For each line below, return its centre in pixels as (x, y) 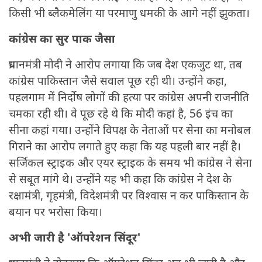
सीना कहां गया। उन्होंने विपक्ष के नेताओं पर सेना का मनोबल (130, 130)
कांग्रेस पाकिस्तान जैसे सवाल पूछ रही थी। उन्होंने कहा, (118, 81)
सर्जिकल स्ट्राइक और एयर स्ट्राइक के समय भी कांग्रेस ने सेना (130, 163)
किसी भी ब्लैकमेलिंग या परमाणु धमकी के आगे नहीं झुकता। (129, 13)
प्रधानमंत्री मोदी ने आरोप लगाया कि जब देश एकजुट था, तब (125, 65)
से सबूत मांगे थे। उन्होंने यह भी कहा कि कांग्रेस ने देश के (120, 179)
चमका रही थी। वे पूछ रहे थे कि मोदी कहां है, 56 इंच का (121, 114)
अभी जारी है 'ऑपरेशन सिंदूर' (75, 238)
